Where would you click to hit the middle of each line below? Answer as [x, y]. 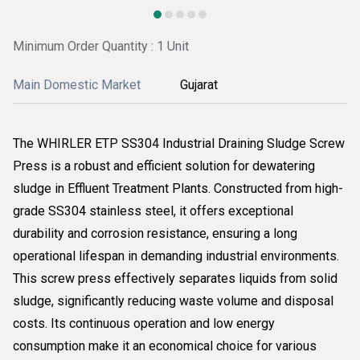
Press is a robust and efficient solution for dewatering [164, 166]
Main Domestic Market [77, 85]
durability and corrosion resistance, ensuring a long [155, 233]
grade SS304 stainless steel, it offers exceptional [153, 211]
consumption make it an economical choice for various [165, 346]
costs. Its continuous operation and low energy [144, 323]
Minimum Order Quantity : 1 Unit [101, 46]
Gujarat [199, 85]
